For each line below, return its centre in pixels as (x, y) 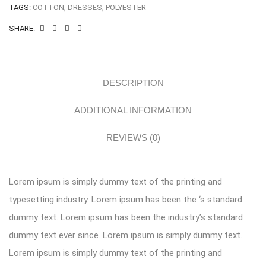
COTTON (48, 7)
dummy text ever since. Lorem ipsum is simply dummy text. (126, 235)
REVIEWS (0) (133, 137)
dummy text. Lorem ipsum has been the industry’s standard (126, 217)
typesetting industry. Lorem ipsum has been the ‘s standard (126, 199)
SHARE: (22, 28)
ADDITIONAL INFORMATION (133, 110)
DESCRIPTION (133, 83)
